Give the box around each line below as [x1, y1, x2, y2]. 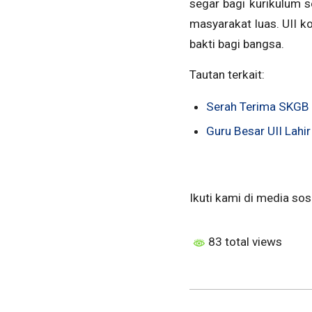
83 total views [205, 235, 282, 249]
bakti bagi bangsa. [189, 37, 284, 52]
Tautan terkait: [189, 67, 265, 81]
